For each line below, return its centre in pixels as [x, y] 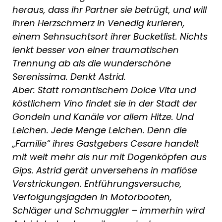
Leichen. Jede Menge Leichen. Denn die [100, 130]
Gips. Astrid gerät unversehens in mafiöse [105, 170]
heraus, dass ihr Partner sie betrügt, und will [110, 10]
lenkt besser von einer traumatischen [96, 50]
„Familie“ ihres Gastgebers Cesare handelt [106, 144]
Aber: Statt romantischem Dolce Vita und [104, 90]
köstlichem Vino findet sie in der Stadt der [105, 104]
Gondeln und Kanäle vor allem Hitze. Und [103, 117]
